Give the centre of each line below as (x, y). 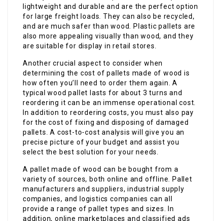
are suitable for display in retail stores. (90, 46)
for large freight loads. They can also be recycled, (109, 16)
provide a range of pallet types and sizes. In (98, 209)
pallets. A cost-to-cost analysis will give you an (104, 132)
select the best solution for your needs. (91, 152)
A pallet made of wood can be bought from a (101, 169)
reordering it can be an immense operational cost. (110, 103)
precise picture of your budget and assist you (101, 142)
